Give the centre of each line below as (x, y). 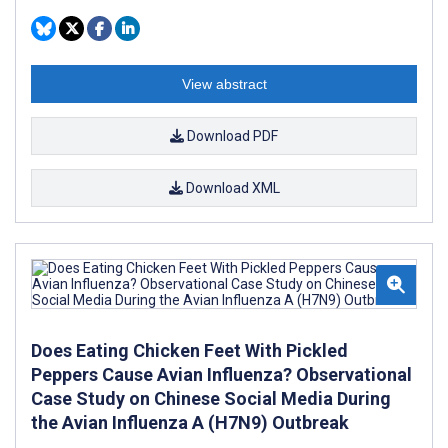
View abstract (224, 83)
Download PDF (231, 135)
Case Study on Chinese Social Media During (211, 398)
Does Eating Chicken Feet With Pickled (189, 350)
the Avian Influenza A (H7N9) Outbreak (190, 422)
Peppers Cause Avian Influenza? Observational (221, 374)
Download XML (231, 187)
